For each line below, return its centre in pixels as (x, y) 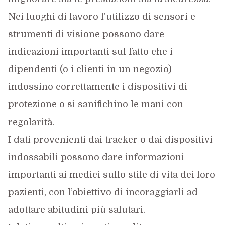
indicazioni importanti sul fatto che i (90, 51)
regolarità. (31, 122)
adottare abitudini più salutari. (76, 210)
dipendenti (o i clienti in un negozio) (90, 69)
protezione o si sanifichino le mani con (95, 104)
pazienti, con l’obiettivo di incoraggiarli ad (103, 192)
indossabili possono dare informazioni (96, 157)
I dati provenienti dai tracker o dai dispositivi (110, 139)
